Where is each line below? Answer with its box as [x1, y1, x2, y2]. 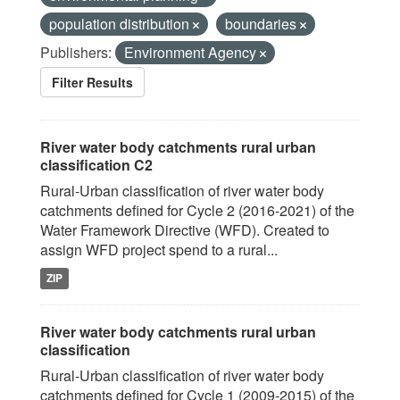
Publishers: [40, 42, 112, 62]
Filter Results [52, 73, 133, 91]
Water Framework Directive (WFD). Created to [40, 220, 329, 240]
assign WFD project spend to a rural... [40, 239, 278, 260]
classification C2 [40, 154, 153, 175]
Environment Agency [124, 42, 260, 62]
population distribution [49, 13, 193, 34]
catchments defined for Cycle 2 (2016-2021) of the [40, 200, 354, 221]
